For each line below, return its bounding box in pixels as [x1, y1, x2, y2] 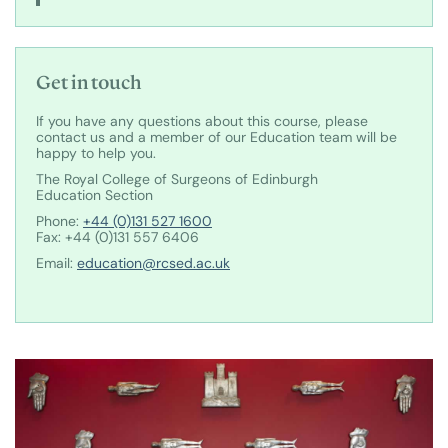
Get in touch [36, 71, 141, 93]
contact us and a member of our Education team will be [36, 127, 397, 146]
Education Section [36, 185, 153, 204]
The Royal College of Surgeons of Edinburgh [36, 169, 318, 188]
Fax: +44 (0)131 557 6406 [36, 227, 199, 246]
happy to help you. [36, 143, 156, 162]
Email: [36, 253, 77, 272]
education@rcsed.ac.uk [77, 253, 230, 272]
